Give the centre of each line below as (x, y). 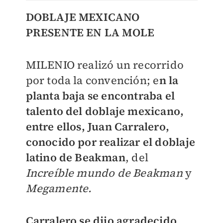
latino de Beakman (75, 158)
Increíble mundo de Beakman (104, 173)
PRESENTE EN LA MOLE (90, 33)
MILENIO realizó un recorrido (105, 65)
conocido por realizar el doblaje (110, 142)
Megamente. (59, 188)
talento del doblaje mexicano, (105, 111)
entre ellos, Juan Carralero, (98, 127)
